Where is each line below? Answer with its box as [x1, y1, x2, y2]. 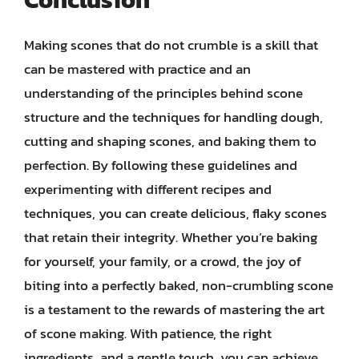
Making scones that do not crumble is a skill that [24, 34, 318, 55]
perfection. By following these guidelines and [24, 155, 297, 175]
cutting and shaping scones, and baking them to [24, 131, 317, 151]
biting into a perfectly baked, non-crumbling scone [24, 275, 333, 296]
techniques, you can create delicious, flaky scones [24, 203, 327, 224]
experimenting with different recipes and [24, 179, 272, 200]
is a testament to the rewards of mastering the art [24, 299, 325, 320]
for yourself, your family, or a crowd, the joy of [24, 251, 301, 272]
